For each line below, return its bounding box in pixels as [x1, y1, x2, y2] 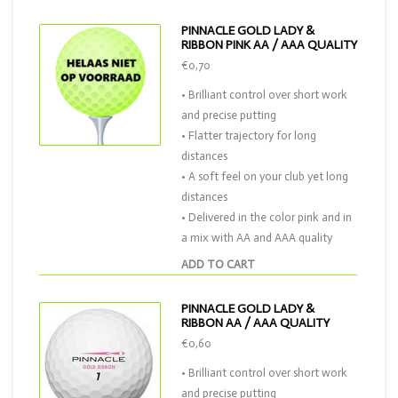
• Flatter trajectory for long [181, 129, 316, 142]
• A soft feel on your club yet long [181, 170, 348, 183]
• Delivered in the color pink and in [181, 211, 352, 224]
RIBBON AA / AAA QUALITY [181, 315, 330, 330]
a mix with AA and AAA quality [181, 231, 332, 244]
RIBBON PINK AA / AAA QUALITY [181, 37, 357, 52]
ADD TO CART [181, 258, 255, 271]
